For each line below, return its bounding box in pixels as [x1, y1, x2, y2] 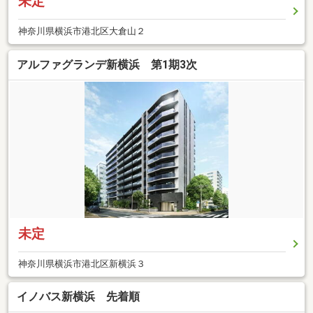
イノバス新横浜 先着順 [17, 290, 140, 304]
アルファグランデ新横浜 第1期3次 [17, 57, 197, 71]
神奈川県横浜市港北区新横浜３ [18, 258, 145, 269]
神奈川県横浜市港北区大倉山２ [18, 26, 145, 37]
